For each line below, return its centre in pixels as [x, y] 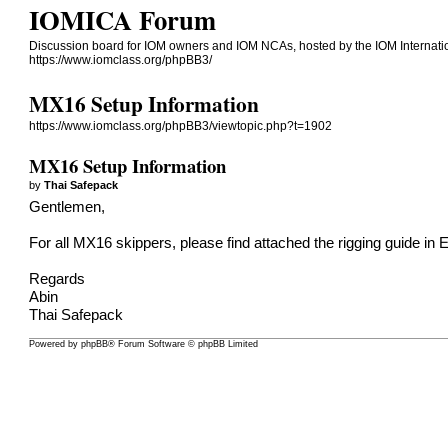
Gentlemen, [67, 206]
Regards [57, 278]
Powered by [55, 344]
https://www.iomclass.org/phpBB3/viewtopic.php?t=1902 [181, 126]
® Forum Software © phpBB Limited [183, 344]
